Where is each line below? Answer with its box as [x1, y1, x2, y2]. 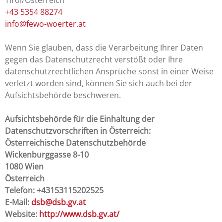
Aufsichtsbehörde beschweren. [5, 89, 121, 101]
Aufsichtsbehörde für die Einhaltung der [5, 113, 155, 124]
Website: [5, 208, 39, 220]
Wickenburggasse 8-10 [5, 149, 89, 160]
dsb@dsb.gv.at [31, 196, 86, 208]
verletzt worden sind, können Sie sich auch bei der [5, 77, 192, 89]
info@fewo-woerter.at [5, 18, 86, 29]
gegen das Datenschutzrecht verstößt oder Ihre [5, 54, 183, 65]
